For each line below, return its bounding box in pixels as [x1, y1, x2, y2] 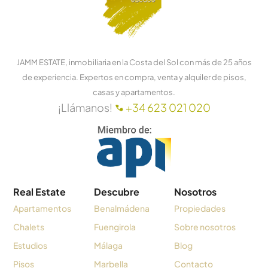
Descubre [93, 185, 139, 198]
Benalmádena [93, 202, 150, 214]
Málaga [93, 239, 123, 251]
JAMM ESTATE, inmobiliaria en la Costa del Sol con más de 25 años [16, 57, 252, 67]
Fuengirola [93, 221, 136, 232]
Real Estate [13, 185, 66, 198]
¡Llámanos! [57, 100, 114, 114]
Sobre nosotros [174, 221, 236, 232]
